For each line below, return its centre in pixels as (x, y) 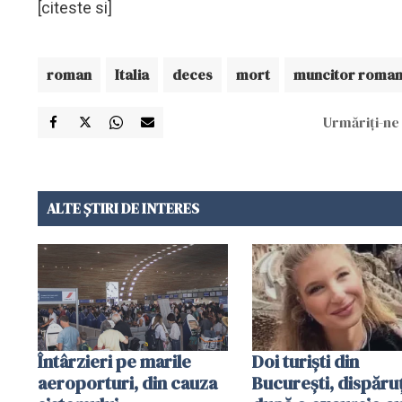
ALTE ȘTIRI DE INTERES (123, 208)
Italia (132, 74)
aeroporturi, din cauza (127, 383)
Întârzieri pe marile (114, 361)
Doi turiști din (305, 361)
